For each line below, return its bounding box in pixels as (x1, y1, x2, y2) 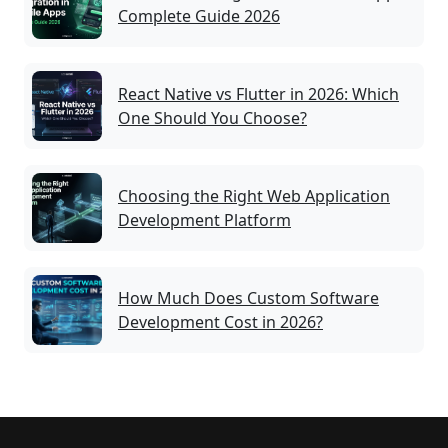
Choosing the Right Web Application (118, 185, 390, 208)
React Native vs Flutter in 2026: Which (118, 83, 399, 106)
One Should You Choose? (118, 107, 307, 130)
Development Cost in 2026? (118, 311, 323, 334)
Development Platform (118, 209, 291, 232)
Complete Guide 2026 (118, 5, 280, 28)
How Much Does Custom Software (118, 287, 379, 310)
